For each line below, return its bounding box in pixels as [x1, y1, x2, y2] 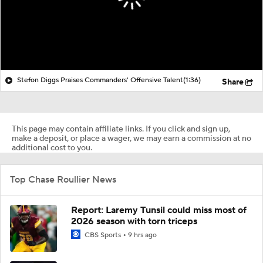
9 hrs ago [128, 230, 157, 240]
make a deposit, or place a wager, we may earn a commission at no [12, 133, 251, 144]
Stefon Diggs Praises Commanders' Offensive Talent [17, 75, 183, 85]
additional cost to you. [12, 142, 92, 153]
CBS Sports [83, 230, 123, 240]
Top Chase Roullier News [10, 173, 116, 186]
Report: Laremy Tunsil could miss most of [71, 204, 247, 216]
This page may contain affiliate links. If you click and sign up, [12, 123, 230, 134]
